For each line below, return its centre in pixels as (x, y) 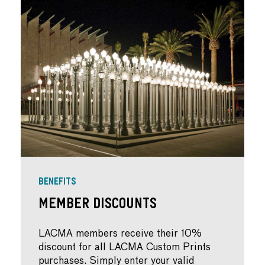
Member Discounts (98, 206)
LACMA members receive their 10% (120, 234)
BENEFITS (57, 182)
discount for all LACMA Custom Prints (125, 247)
